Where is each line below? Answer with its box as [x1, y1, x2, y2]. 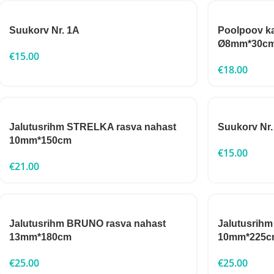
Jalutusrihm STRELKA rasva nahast [9, 122, 176, 132]
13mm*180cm [9, 232, 72, 242]
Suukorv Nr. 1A [9, 25, 80, 35]
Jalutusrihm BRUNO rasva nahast [9, 218, 166, 229]
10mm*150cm [9, 135, 72, 146]
